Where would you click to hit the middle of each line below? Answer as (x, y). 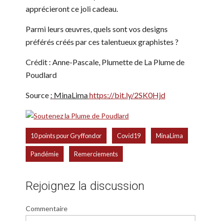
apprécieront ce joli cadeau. (72, 8)
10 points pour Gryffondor (66, 136)
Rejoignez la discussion (85, 186)
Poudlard (41, 74)
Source (38, 95)
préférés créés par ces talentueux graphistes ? (102, 41)
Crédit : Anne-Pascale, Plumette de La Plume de (105, 62)
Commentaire (47, 209)
